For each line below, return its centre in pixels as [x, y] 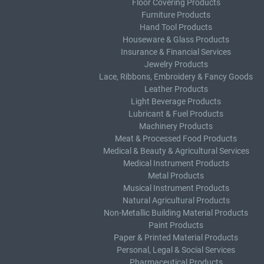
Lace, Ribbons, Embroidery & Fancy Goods [176, 77]
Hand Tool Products [176, 27]
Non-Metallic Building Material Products [176, 213]
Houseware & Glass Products [176, 39]
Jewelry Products [176, 64]
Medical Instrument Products [176, 163]
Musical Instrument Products [176, 188]
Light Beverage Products [176, 101]
